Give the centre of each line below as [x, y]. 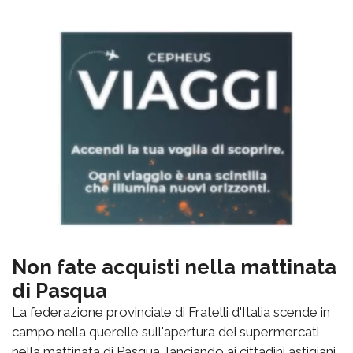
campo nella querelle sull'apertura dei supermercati [165, 331]
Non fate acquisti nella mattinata [174, 267]
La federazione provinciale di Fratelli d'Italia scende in [171, 312]
